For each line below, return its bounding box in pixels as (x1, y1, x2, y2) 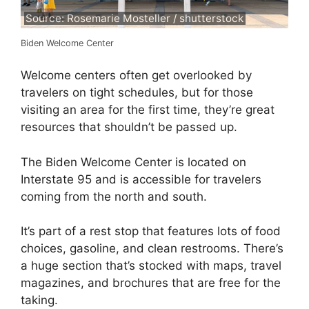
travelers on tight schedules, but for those (21, 86, 253, 100)
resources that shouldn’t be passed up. (21, 120, 237, 134)
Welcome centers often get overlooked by (21, 68, 252, 83)
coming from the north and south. (21, 189, 207, 203)
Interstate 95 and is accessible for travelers (21, 172, 261, 186)
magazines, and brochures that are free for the (21, 276, 281, 290)
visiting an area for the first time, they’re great (21, 103, 275, 117)
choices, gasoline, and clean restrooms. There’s (21, 241, 283, 256)
